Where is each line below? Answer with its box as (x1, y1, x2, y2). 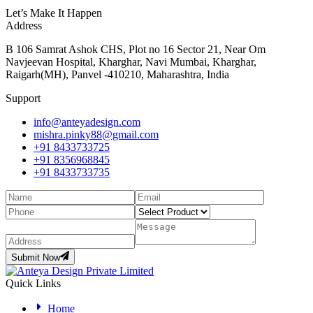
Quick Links (6, 277, 61, 289)
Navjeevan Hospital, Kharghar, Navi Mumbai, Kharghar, (6, 56, 256, 68)
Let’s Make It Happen (6, 7, 102, 20)
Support (6, 92, 41, 105)
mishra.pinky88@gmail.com (34, 129, 159, 141)
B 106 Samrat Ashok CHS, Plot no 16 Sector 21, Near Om (6, 43, 265, 56)
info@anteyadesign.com (34, 116, 140, 129)
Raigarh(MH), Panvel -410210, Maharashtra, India (6, 68, 229, 81)
